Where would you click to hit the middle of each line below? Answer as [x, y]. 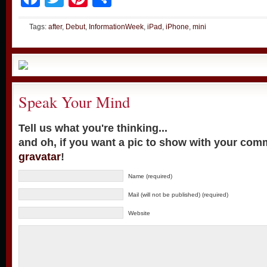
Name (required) [150, 176]
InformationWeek [116, 27]
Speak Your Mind [74, 102]
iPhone [177, 27]
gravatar [40, 157]
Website [139, 213]
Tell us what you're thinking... [93, 128]
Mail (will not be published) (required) [178, 195]
